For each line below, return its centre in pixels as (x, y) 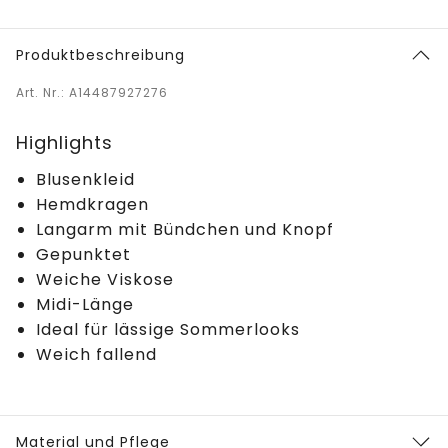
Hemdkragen (92, 204)
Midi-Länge (85, 304)
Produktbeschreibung (100, 54)
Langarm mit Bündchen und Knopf (185, 229)
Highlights (64, 142)
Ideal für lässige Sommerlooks (168, 329)
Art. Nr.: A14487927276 (92, 92)
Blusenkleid (85, 179)
